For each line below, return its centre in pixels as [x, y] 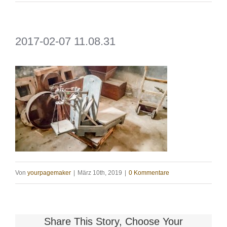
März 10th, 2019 [100, 173]
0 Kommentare [149, 173]
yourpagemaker [49, 173]
